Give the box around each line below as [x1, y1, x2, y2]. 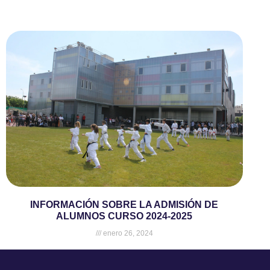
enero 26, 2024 [101, 229, 153, 238]
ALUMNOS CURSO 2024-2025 [56, 211, 193, 222]
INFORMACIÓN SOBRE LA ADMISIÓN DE [30, 199, 219, 210]
